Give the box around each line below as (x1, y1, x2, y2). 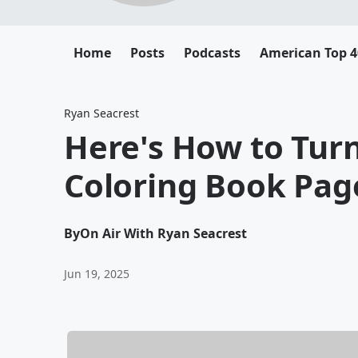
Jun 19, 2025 (64, 266, 129, 281)
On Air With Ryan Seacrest (80, 225, 247, 242)
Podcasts (184, 44, 241, 62)
